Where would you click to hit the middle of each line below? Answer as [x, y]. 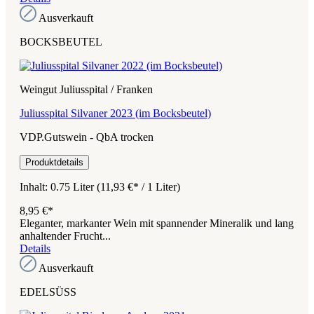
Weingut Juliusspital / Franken [86, 89]
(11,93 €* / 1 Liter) [138, 186]
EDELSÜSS [48, 292]
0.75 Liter [74, 186]
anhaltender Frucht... [65, 235]
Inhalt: [35, 186]
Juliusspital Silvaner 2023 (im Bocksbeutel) [115, 113]
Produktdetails [54, 162]
